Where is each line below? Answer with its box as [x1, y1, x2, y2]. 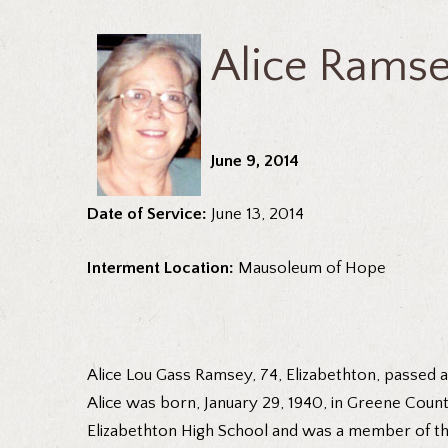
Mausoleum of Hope [238, 258, 386, 277]
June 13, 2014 [211, 205, 304, 224]
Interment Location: [87, 258, 238, 277]
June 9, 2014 [211, 151, 299, 170]
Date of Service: [87, 205, 211, 224]
